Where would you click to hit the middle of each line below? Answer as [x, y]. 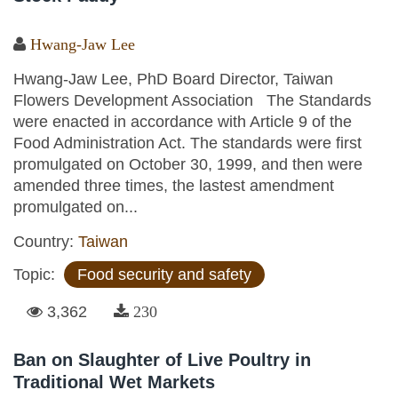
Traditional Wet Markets [114, 382]
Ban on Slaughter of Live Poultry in [162, 359]
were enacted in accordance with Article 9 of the [183, 121]
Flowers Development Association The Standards [192, 100]
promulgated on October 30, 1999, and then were [188, 164]
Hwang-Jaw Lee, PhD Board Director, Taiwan [173, 79]
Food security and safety [164, 274]
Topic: [36, 274]
